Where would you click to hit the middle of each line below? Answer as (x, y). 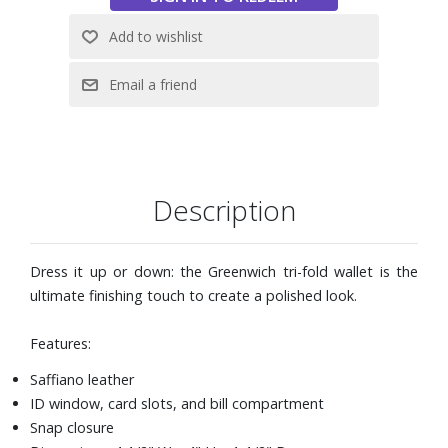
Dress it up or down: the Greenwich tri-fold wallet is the (224, 271)
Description (224, 209)
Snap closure (72, 427)
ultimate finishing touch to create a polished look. (193, 295)
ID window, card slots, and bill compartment (177, 403)
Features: (60, 343)
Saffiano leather (82, 379)
